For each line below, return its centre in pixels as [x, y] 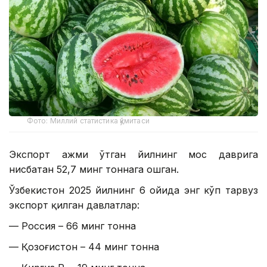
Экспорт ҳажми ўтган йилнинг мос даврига [133, 155]
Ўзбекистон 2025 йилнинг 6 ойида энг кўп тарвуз [133, 190]
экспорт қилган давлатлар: [74, 205]
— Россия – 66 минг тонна [72, 226]
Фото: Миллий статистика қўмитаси [88, 121]
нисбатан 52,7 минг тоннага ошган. [94, 170]
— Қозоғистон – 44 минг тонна [84, 247]
